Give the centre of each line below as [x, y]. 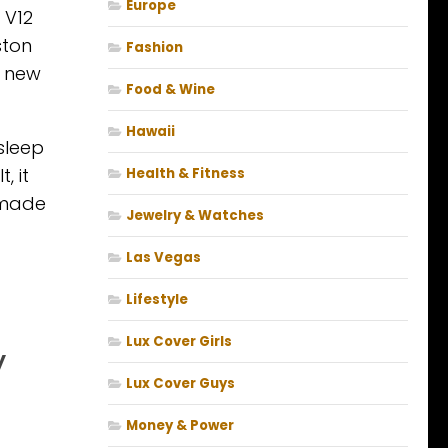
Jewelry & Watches [195, 216]
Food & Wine [170, 90]
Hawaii [150, 132]
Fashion [154, 48]
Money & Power [180, 426]
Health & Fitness [185, 174]
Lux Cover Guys [180, 384]
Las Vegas [163, 258]
